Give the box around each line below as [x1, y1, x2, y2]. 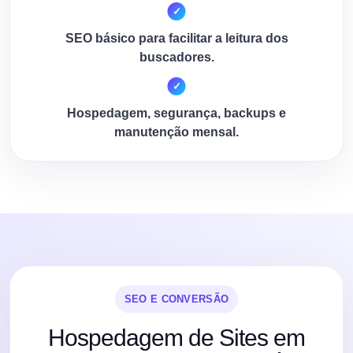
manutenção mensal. [114, 124, 239, 139]
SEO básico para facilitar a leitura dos [65, 31, 288, 45]
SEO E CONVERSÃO [124, 292, 229, 305]
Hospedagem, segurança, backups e [67, 106, 286, 120]
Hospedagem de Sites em [48, 324, 305, 351]
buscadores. [139, 50, 214, 64]
